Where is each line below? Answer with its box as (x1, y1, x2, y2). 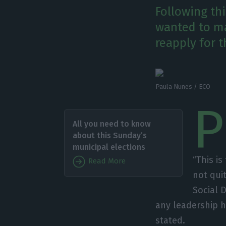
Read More (86, 156, 126, 166)
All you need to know (72, 119, 151, 129)
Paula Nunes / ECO (155, 83, 211, 90)
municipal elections (72, 142, 145, 152)
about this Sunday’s (72, 130, 147, 140)
